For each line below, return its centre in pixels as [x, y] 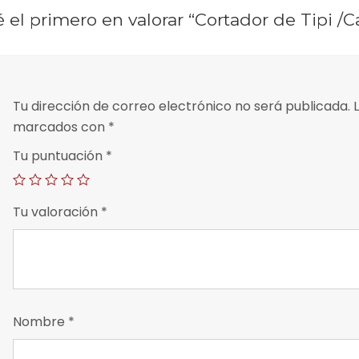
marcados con [61, 127]
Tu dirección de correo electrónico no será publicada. [182, 107]
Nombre [40, 322]
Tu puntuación [59, 156]
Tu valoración [57, 212]
